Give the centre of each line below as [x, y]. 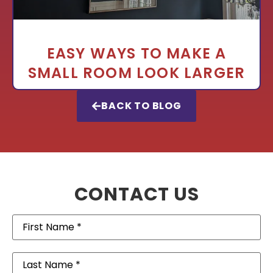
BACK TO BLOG [141, 105]
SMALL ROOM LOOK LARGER [136, 73]
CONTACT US [136, 194]
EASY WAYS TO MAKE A [136, 53]
